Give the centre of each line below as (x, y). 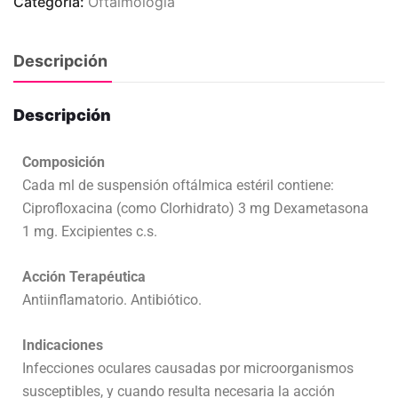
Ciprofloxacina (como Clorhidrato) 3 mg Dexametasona (195, 208)
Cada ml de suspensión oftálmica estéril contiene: (178, 185)
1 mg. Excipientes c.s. (90, 231)
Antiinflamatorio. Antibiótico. (112, 299)
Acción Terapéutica (84, 276)
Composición (64, 162)
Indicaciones (63, 345)
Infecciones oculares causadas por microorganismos (188, 368)
